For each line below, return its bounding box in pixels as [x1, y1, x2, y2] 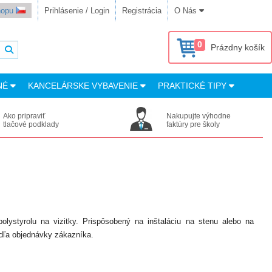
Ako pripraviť [3, 112, 46, 120]
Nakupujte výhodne [166, 112, 231, 120]
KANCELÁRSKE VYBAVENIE [28, 81, 140, 90]
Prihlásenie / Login [44, 6, 109, 15]
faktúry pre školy [166, 120, 220, 129]
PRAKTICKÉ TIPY [158, 81, 229, 90]
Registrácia [122, 6, 161, 15]
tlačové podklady [3, 120, 59, 129]
